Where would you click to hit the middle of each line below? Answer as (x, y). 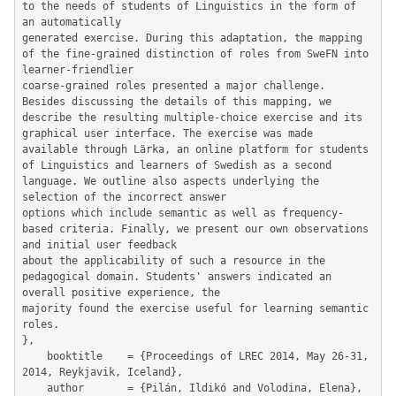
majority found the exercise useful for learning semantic (195, 308)
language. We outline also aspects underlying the (171, 181)
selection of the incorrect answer (124, 197)
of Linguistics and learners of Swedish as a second (177, 165)
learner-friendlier (78, 70)
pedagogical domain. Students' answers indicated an (177, 277)
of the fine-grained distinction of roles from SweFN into (195, 54)
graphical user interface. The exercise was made (168, 133)
